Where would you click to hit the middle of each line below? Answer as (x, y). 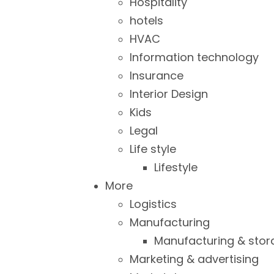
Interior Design (169, 94)
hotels (146, 20)
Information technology (194, 57)
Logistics (153, 204)
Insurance (157, 76)
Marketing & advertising (194, 259)
